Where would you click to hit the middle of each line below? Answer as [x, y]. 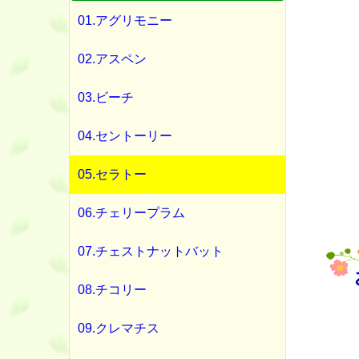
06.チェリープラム [131, 213]
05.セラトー [112, 174]
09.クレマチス [119, 328]
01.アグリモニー [125, 20]
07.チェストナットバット [151, 251]
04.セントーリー [125, 136]
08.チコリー [112, 290]
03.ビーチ [106, 97]
